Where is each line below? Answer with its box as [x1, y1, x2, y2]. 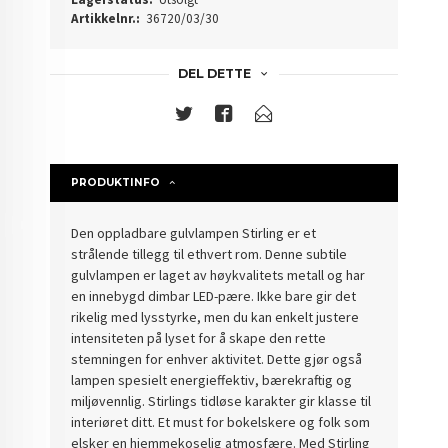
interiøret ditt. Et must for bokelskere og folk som [71, 413, 371, 432]
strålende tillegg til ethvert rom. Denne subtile [71, 245, 348, 264]
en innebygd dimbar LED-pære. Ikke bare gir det [71, 287, 357, 306]
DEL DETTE [177, 66, 251, 82]
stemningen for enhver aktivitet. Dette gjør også [71, 350, 363, 369]
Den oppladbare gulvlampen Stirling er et [71, 224, 317, 243]
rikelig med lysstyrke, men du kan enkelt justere [71, 308, 360, 327]
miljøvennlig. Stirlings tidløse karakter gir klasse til [71, 392, 372, 411]
